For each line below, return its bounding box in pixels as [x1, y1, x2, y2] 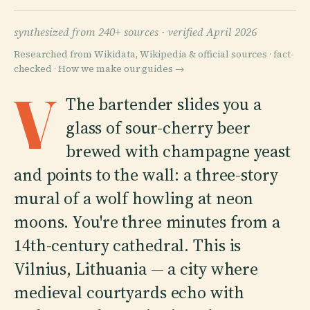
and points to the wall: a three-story [14, 163, 278, 186]
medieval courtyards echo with [14, 280, 244, 304]
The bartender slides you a [65, 92, 262, 116]
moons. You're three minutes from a [14, 210, 280, 233]
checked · [14, 62, 58, 75]
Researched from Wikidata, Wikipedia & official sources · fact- [14, 47, 294, 61]
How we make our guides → [58, 62, 185, 75]
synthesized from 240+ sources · [14, 24, 167, 39]
